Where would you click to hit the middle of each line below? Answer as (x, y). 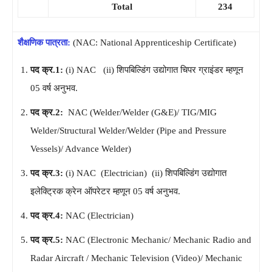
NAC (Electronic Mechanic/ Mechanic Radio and (158, 240)
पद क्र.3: (48, 173)
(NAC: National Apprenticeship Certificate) (155, 42)
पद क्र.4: (48, 215)
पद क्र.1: (48, 70)
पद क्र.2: (48, 112)
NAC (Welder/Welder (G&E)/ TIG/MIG (141, 112)
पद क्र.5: (48, 240)
